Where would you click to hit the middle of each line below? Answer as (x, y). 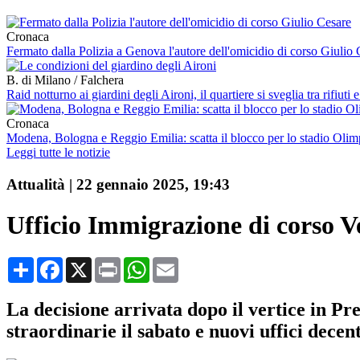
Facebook (88, 264)
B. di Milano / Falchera (65, 80)
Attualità (36, 184)
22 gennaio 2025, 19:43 (153, 184)
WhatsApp (177, 264)
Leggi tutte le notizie (58, 152)
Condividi (59, 264)
